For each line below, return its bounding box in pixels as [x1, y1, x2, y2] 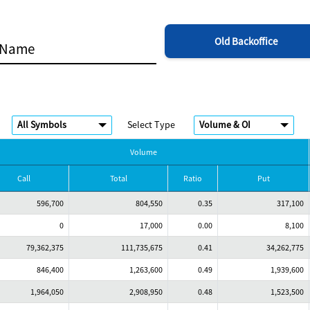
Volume [130, 147, 157, 157]
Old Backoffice [214, 35, 277, 48]
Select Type [127, 118, 175, 131]
